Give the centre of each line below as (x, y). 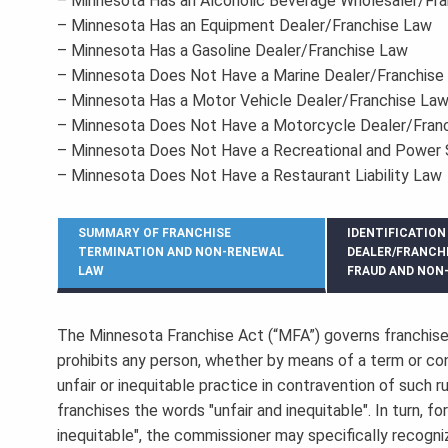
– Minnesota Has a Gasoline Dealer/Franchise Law (232, 51)
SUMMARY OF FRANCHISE (154, 233)
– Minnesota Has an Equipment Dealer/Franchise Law (244, 26)
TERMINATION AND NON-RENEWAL (181, 252)
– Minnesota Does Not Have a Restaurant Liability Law (249, 176)
